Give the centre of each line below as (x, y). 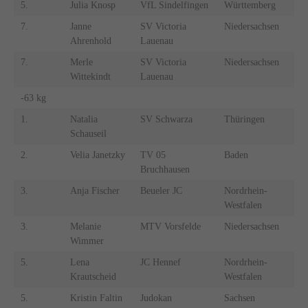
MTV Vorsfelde (170, 227)
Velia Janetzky (97, 155)
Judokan (156, 298)
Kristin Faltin (96, 298)
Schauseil (88, 134)
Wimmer (87, 241)
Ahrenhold (90, 41)
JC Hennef (160, 263)
